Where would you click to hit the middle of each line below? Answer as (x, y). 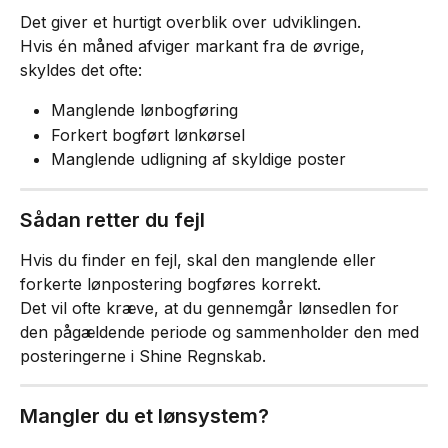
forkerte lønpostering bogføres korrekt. (170, 283)
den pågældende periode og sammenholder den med (222, 331)
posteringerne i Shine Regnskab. (143, 355)
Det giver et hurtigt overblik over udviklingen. (190, 21)
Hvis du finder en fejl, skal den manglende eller (200, 259)
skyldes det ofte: (81, 70)
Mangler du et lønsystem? (144, 415)
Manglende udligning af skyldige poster (198, 159)
